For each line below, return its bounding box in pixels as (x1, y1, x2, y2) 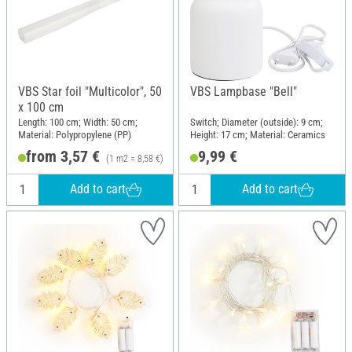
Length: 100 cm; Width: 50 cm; (18, 116, 137, 129)
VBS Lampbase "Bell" (190, 83, 297, 99)
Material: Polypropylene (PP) (18, 129, 131, 141)
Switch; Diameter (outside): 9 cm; (190, 116, 323, 129)
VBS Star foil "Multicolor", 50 (18, 83, 162, 99)
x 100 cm (18, 99, 64, 115)
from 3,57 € (25, 146, 100, 166)
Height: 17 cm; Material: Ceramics (190, 129, 325, 141)
